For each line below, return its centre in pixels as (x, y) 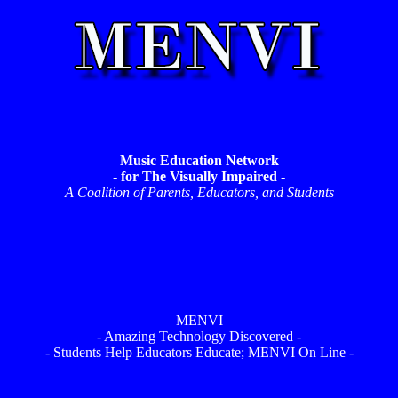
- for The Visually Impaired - (199, 176)
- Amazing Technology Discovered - (199, 336)
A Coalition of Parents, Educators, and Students (199, 192)
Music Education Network (199, 160)
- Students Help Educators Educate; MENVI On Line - (199, 352)
